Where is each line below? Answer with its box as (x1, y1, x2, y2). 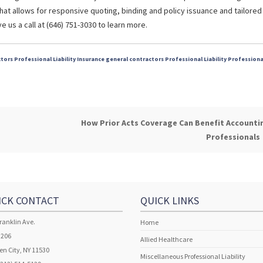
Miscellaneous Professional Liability (140, 252, 245, 261)
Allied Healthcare (140, 235, 193, 244)
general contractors (106, 55, 164, 63)
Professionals (206, 131, 262, 143)
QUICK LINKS (140, 194, 199, 208)
